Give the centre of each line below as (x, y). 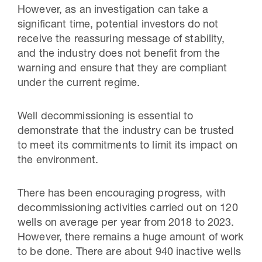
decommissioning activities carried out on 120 (128, 209)
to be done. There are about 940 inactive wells (129, 253)
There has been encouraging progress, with (122, 194)
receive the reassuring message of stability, (121, 40)
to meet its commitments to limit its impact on (127, 146)
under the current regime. (79, 84)
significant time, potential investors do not (118, 25)
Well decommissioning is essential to (106, 117)
